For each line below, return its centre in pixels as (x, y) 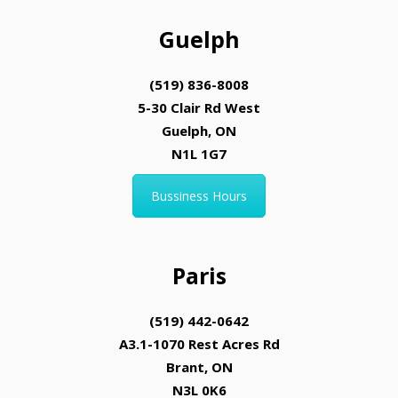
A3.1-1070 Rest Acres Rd (199, 343)
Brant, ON (199, 366)
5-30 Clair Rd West (199, 107)
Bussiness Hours (199, 195)
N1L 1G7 (199, 153)
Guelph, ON (199, 130)
